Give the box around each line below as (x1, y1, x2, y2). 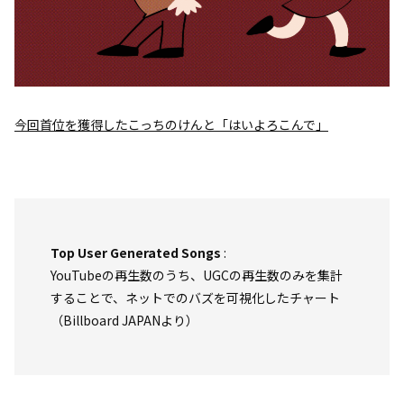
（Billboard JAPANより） (50, 311, 198, 329)
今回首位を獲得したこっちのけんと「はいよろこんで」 (14, 115, 328, 133)
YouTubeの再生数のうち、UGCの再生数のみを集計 (50, 266, 343, 284)
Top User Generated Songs (50, 243, 221, 262)
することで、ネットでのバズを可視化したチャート (50, 289, 340, 307)
